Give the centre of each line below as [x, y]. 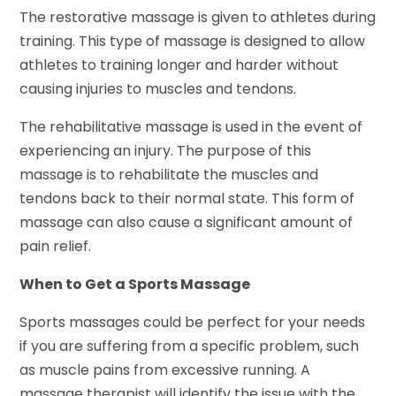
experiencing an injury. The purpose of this [166, 151]
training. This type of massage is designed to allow [193, 42]
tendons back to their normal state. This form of [187, 199]
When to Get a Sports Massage [135, 285]
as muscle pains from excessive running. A [165, 370]
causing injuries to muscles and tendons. [158, 89]
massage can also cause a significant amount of [187, 223]
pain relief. [56, 247]
